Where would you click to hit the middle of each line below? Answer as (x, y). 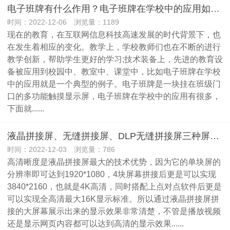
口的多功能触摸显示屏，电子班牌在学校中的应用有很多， (114, 96)
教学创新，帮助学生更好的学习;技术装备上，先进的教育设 (115, 59)
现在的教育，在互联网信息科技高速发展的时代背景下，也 (114, 34)
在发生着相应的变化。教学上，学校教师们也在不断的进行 (114, 47)
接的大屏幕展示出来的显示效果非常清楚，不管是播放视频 (114, 211)
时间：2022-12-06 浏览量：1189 (63, 22)
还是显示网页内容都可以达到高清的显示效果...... (95, 223)
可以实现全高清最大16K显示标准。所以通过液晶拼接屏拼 (113, 199)
